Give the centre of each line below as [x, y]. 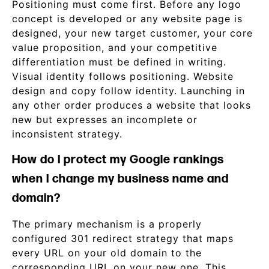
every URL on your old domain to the [107, 253]
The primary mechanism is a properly [107, 224]
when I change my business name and [120, 179]
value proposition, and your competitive [115, 47]
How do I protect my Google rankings [118, 160]
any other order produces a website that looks [131, 105]
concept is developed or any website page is [127, 19]
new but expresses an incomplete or [105, 119]
